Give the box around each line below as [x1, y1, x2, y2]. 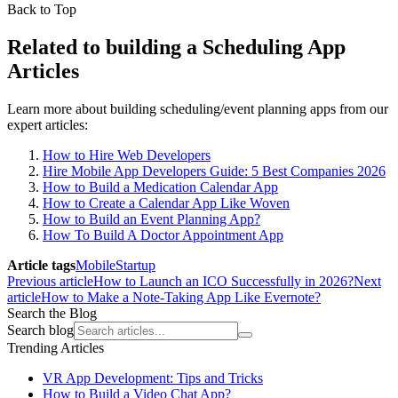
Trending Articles [7, 339, 104, 355]
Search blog [7, 322, 74, 338]
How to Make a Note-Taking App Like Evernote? [41, 289, 321, 305]
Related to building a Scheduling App [7, 35, 346, 59]
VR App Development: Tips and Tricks [43, 370, 263, 386]
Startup [115, 257, 155, 273]
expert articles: [7, 116, 88, 132]
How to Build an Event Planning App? [43, 211, 260, 227]
